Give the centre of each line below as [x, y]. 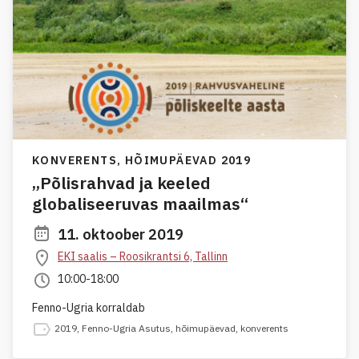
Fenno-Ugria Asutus [126, 328]
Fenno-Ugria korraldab [89, 307]
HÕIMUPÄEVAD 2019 [188, 160]
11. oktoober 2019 [121, 234]
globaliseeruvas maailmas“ [140, 203]
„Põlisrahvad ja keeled [121, 182]
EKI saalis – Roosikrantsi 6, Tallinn [143, 256]
